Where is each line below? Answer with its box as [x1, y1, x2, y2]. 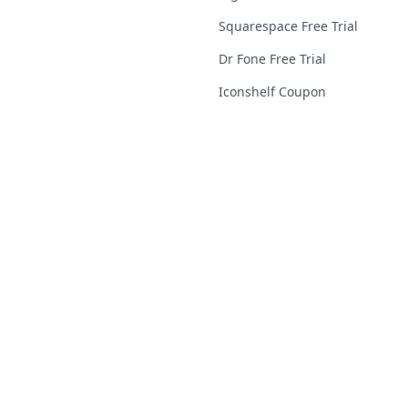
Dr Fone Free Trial [219, 50, 326, 67]
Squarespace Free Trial [219, 17, 358, 35]
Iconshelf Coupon [219, 83, 326, 100]
